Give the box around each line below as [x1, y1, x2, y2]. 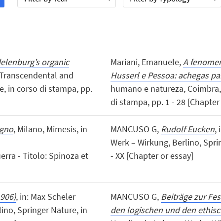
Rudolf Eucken [160, 123, 215, 135]
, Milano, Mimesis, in [13, 123, 87, 135]
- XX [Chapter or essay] [110, 150, 193, 162]
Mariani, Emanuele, [110, 56, 183, 68]
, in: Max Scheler [15, 190, 75, 202]
